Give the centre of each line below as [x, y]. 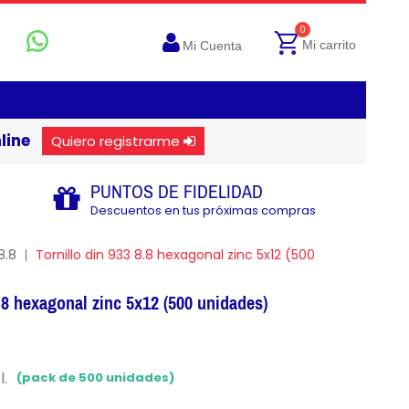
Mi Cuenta [212, 46]
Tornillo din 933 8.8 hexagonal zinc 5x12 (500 [175, 255]
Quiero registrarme [115, 141]
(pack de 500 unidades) [96, 378]
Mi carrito [329, 45]
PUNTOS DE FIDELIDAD [176, 191]
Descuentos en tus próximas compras [203, 210]
